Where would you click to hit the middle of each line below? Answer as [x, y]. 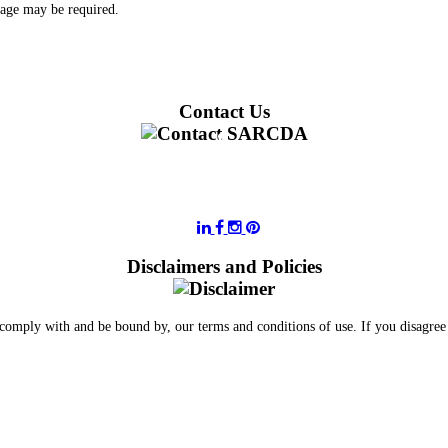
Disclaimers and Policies [224, 267]
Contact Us [224, 111]
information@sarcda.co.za [224, 192]
